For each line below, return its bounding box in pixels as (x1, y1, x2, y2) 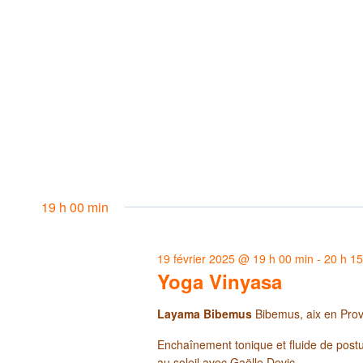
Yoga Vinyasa (157, 267, 283, 295)
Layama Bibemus (157, 305, 256, 322)
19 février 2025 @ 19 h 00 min (157, 250, 314, 267)
